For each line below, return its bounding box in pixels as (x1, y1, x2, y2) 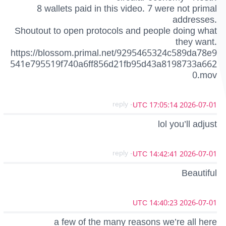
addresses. (173, 10, 217, 29)
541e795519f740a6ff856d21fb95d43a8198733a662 (10, 54, 217, 74)
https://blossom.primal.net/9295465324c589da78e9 (11, 43, 217, 63)
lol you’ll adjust (158, 114, 217, 134)
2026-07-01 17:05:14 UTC (180, 97, 217, 113)
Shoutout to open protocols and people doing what (15, 21, 217, 40)
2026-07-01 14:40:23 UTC (180, 195, 217, 211)
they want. (176, 32, 217, 51)
